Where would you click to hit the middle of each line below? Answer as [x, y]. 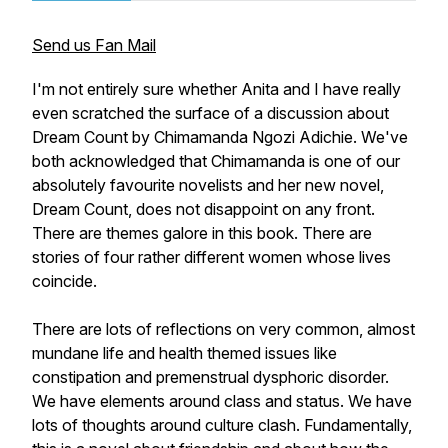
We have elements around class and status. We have [222, 401]
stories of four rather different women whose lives [211, 257]
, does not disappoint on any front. [251, 209]
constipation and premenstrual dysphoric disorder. [212, 377]
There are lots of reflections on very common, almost [223, 329]
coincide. [64, 281]
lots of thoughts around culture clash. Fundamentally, [222, 425]
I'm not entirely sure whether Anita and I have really [216, 89]
